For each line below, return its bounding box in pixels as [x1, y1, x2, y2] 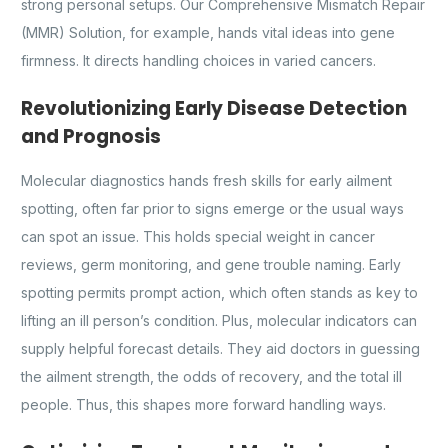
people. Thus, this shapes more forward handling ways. [21, 395, 386, 413]
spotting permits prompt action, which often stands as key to [21, 283, 418, 301]
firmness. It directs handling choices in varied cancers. [21, 52, 376, 70]
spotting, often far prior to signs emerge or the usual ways [21, 199, 404, 217]
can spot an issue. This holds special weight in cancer [21, 227, 375, 245]
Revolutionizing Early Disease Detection [21, 95, 407, 123]
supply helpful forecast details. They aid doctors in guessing [21, 339, 420, 357]
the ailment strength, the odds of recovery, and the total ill [21, 367, 402, 385]
